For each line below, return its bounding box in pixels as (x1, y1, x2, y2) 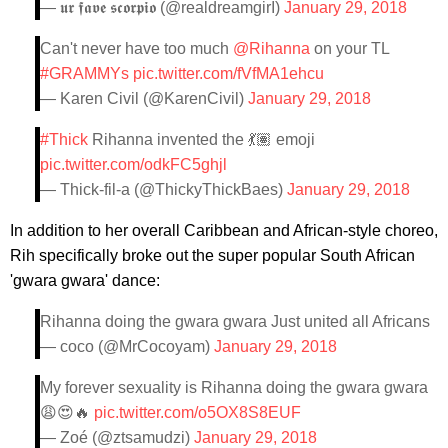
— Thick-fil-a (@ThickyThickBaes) (40, 180, 287, 198)
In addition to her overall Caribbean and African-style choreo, (10, 221, 438, 239)
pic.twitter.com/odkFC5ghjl (40, 155, 227, 173)
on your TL (310, 39, 390, 57)
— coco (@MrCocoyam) (40, 337, 214, 355)
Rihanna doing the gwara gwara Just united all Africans (40, 312, 430, 330)
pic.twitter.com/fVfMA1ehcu (133, 64, 324, 82)
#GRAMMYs (40, 64, 129, 82)
